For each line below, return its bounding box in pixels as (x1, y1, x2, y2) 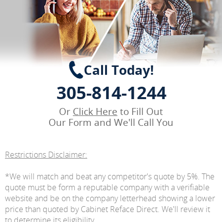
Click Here (73, 105, 117, 118)
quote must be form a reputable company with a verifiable (5, 182, 210, 193)
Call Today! (83, 61, 154, 79)
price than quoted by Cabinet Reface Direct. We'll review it (5, 204, 210, 215)
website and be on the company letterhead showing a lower (5, 193, 215, 204)
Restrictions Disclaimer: (5, 149, 87, 161)
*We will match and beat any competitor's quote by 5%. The (5, 171, 215, 182)
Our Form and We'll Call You (49, 116, 173, 129)
